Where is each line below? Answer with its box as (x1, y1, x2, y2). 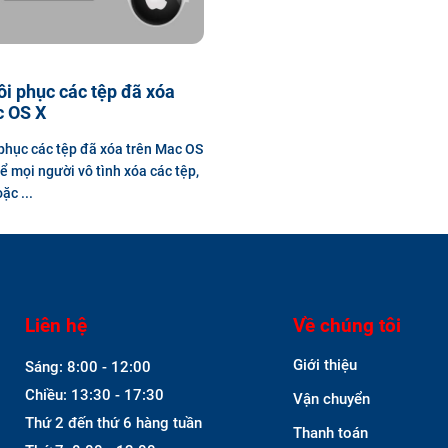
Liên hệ (25, 313, 87, 337)
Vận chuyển (293, 389, 370, 408)
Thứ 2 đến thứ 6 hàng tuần (25, 413, 202, 432)
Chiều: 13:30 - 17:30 (25, 385, 168, 404)
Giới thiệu (293, 355, 357, 374)
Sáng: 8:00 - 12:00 (25, 357, 151, 376)
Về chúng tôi (293, 313, 401, 337)
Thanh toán (293, 423, 368, 442)
